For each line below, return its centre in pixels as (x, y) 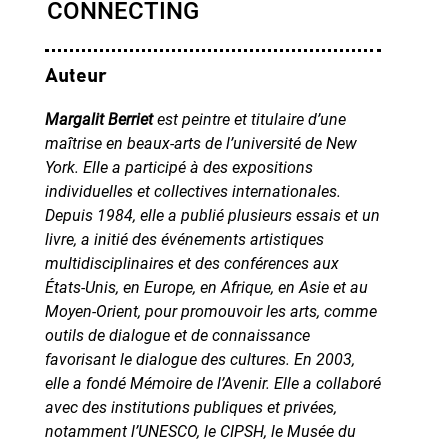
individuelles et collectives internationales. (192, 191)
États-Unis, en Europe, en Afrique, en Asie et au (206, 287)
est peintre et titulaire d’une (249, 119)
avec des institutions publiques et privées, (190, 407)
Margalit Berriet (98, 119)
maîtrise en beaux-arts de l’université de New (200, 143)
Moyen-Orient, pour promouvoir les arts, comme (210, 311)
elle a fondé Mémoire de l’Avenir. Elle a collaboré (212, 383)
